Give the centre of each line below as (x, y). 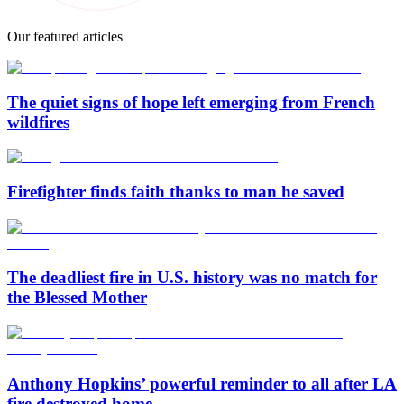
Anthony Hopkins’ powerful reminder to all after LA (202, 383)
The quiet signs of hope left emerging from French (191, 102)
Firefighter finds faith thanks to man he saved (176, 191)
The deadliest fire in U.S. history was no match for (192, 278)
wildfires (38, 122)
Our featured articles (65, 36)
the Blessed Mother (77, 298)
